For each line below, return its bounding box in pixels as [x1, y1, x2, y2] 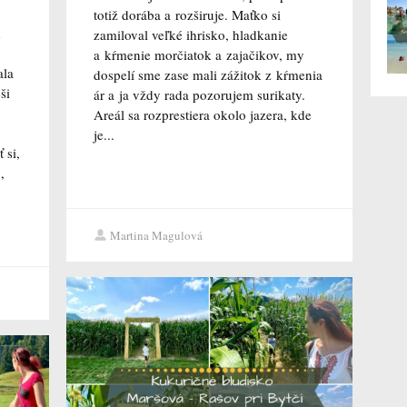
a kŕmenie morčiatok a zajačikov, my [93, 45, 304, 65]
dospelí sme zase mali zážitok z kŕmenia [93, 65, 323, 84]
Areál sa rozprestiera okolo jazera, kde [93, 105, 312, 124]
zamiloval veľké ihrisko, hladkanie [93, 25, 288, 45]
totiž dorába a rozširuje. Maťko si [93, 5, 281, 25]
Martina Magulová [109, 227, 203, 244]
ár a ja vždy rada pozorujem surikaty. [93, 85, 305, 104]
